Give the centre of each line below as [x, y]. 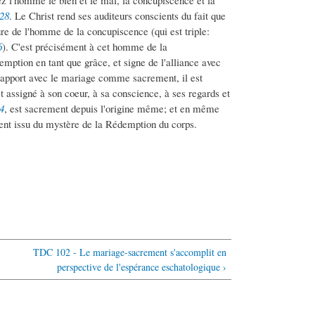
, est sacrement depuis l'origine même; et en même [112, 109]
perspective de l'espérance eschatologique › [141, 267]
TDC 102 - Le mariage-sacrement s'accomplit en [129, 252]
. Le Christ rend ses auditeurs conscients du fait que [117, 16]
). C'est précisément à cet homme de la [85, 47]
